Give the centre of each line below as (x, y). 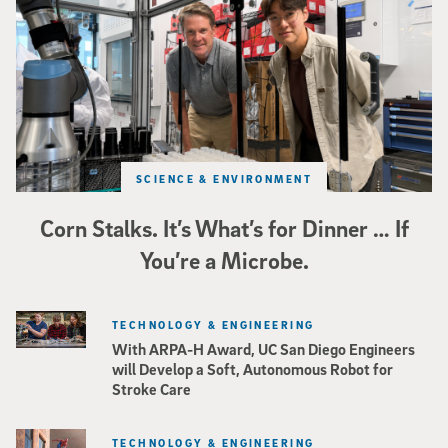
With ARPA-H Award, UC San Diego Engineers (263, 348)
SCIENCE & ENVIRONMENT (224, 179)
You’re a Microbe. (224, 260)
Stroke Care (151, 388)
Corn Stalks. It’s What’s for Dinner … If (224, 228)
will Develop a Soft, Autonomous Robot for (252, 368)
